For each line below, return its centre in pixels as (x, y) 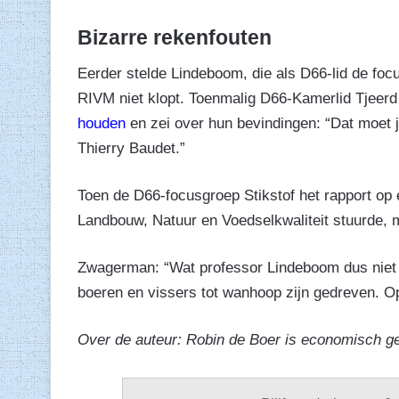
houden (102, 124)
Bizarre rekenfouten (175, 37)
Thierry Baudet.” (131, 149)
